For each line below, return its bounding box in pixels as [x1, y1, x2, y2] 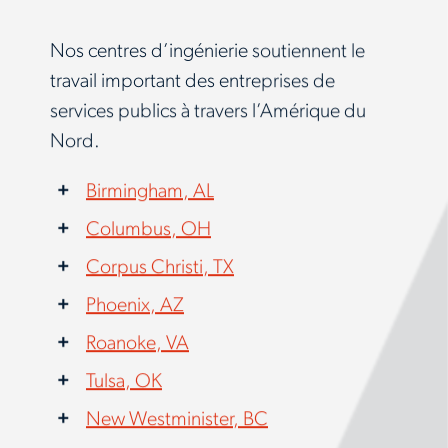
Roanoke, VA [86, 333, 189, 354]
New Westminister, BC [86, 409, 268, 430]
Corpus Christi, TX [86, 257, 234, 278]
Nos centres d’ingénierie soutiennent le [50, 41, 365, 62]
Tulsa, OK [86, 371, 162, 392]
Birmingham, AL [86, 181, 214, 202]
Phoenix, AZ [86, 295, 184, 316]
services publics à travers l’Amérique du [50, 101, 366, 122]
